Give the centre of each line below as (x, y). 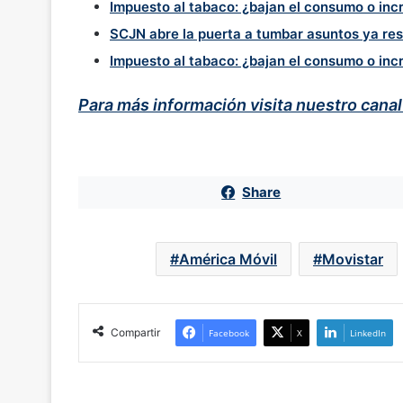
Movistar (353, 259)
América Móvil (228, 259)
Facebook (229, 332)
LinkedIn (368, 332)
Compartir (135, 332)
